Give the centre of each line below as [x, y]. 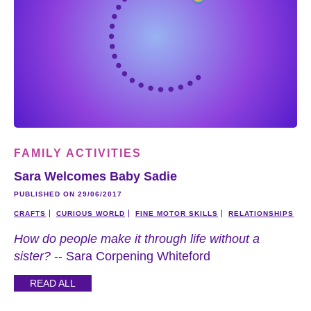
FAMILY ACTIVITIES [78, 153]
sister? [32, 257]
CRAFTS [30, 214]
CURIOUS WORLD [91, 214]
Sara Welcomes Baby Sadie [95, 177]
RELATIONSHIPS [261, 214]
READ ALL [53, 284]
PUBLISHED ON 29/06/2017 [68, 194]
